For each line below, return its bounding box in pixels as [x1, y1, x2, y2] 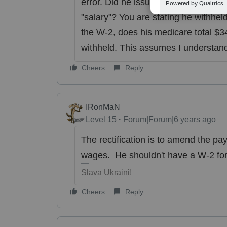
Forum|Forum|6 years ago [123, 115, 216, 124]
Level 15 [86, 115, 117, 124]
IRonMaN [86, 102, 120, 111]
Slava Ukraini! [81, 168, 132, 177]
